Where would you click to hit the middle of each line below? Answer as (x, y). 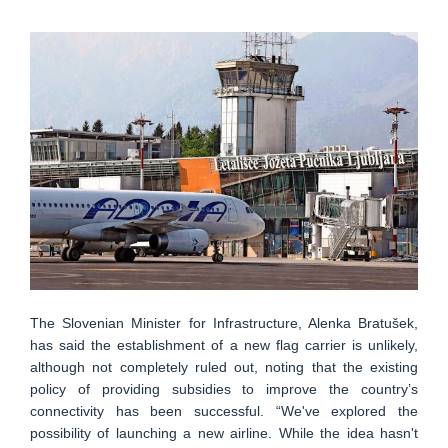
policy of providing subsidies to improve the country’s (224, 389)
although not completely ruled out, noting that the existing (224, 367)
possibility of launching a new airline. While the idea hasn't (224, 433)
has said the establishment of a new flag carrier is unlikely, (224, 345)
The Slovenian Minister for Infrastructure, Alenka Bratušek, (224, 323)
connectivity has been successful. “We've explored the (224, 411)
